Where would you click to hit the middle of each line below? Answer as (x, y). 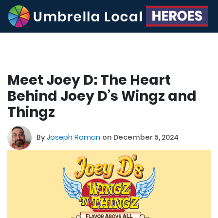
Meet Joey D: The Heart (89, 80)
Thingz (31, 112)
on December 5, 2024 (140, 137)
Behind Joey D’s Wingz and (102, 96)
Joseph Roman (74, 137)
